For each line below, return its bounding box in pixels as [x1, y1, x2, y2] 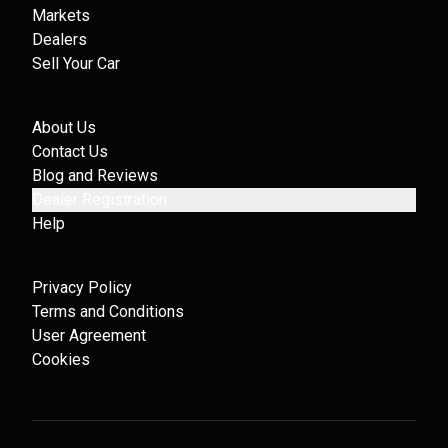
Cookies [32, 350, 90, 369]
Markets [32, 6, 90, 25]
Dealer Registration [32, 190, 167, 209]
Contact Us [32, 142, 108, 161]
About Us [32, 118, 96, 137]
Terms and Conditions [32, 302, 184, 321]
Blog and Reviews [32, 166, 158, 185]
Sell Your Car [32, 54, 120, 73]
